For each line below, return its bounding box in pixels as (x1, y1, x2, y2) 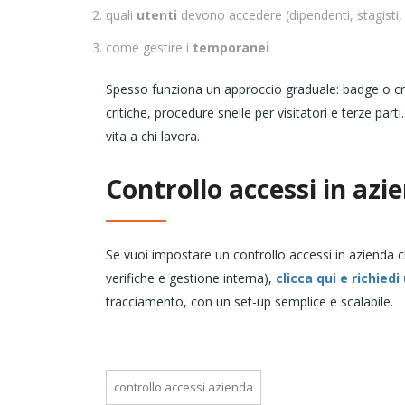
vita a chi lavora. (106, 127, 200, 146)
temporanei (193, 39, 269, 57)
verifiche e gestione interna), (106, 269, 276, 287)
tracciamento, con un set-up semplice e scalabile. (106, 293, 393, 311)
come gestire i (106, 39, 193, 57)
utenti (137, 6, 181, 24)
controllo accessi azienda (114, 379, 253, 396)
